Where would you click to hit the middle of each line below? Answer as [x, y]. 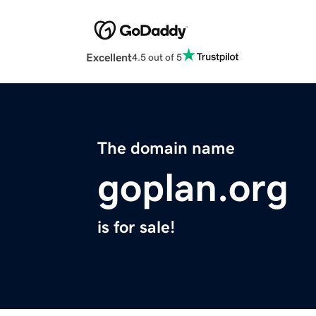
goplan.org [193, 188]
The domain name [166, 148]
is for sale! [136, 227]
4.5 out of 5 [157, 57]
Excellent [109, 57]
